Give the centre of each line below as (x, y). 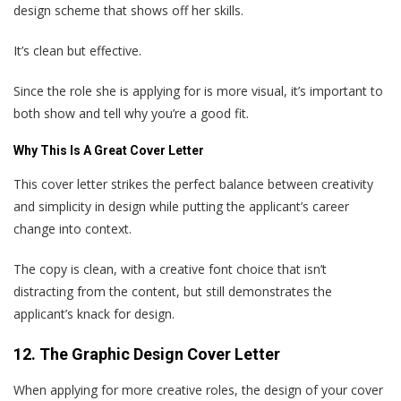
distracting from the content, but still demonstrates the (173, 292)
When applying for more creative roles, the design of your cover (198, 390)
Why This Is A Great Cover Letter (109, 151)
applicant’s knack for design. (94, 314)
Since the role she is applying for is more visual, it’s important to (198, 91)
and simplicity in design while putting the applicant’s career (181, 207)
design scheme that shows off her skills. (128, 11)
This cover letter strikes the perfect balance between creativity (193, 184)
